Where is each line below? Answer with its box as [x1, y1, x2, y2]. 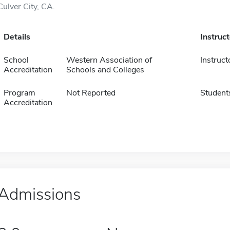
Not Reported [66, 87, 116, 99]
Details [3, 31, 30, 43]
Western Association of [66, 54, 152, 66]
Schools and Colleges [66, 64, 144, 75]
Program [3, 87, 35, 99]
